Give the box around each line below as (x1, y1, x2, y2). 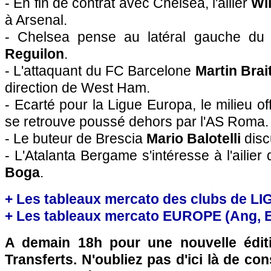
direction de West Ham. (5, 80, 150, 96)
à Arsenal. (5, 12, 67, 28)
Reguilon (5, 46, 64, 62)
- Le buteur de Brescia (5, 131, 146, 146)
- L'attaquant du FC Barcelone (5, 63, 195, 79)
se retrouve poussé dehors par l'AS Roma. (5, 114, 269, 129)
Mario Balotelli (146, 131, 241, 146)
